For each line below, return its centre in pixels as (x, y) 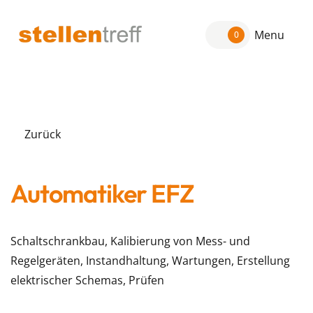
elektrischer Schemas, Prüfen (87, 280)
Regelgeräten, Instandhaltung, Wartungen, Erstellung (150, 261)
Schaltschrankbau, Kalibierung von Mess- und (130, 241)
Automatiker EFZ (102, 193)
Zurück (43, 134)
